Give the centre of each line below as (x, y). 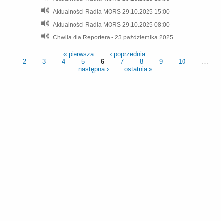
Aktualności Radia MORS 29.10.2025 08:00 (111, 25)
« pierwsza (79, 54)
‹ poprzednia (127, 54)
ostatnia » (138, 69)
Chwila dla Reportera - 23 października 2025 (113, 37)
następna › (93, 69)
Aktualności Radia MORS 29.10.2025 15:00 (111, 12)
